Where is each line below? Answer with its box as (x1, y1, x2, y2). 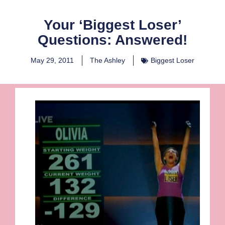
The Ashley (90, 56, 125, 65)
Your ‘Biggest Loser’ (43, 17, 182, 33)
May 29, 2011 (31, 56, 74, 65)
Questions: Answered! (38, 32, 187, 48)
